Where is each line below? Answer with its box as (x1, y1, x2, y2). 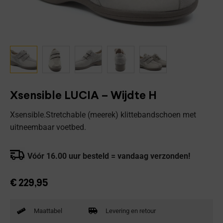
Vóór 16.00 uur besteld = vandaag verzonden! (27, 151, 190, 161)
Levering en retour (105, 207, 156, 215)
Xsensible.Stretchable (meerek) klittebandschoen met (10, 110, 196, 119)
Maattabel (33, 207, 62, 215)
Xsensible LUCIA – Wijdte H (10, 91, 157, 102)
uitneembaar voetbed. (10, 122, 86, 132)
